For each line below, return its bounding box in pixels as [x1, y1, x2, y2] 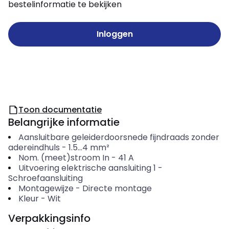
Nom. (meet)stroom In [18, 152, 109, 164]
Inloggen [96, 28, 133, 40]
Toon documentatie [18, 104, 102, 116]
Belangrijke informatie [8, 115, 120, 129]
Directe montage [82, 182, 152, 194]
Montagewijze [18, 182, 74, 194]
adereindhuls [8, 142, 60, 153]
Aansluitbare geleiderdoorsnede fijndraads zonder [18, 131, 219, 143]
